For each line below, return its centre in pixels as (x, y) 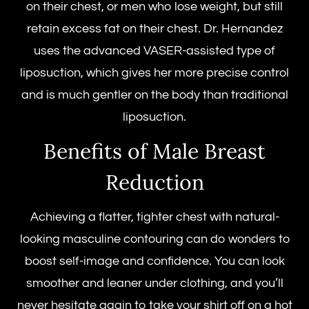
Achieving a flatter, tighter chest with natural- (154, 217)
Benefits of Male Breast (154, 151)
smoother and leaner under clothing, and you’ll (154, 283)
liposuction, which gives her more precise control (154, 72)
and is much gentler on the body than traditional (154, 94)
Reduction (154, 182)
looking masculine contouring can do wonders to (154, 239)
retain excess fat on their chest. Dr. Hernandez (154, 28)
